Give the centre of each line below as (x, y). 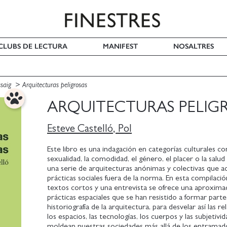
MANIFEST (121, 46)
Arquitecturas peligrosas (55, 85)
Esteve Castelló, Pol (90, 128)
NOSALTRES (193, 46)
